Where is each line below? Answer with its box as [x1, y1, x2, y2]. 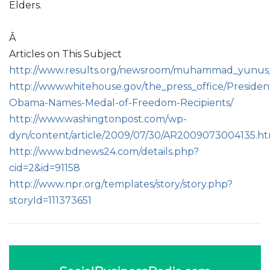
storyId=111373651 [9, 195, 92, 206]
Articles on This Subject [9, 48, 122, 60]
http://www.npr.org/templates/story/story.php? [9, 178, 233, 190]
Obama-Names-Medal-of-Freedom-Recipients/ [9, 97, 233, 108]
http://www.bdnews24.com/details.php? [9, 146, 199, 157]
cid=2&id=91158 [9, 162, 80, 174]
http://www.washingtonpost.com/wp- [9, 113, 187, 125]
